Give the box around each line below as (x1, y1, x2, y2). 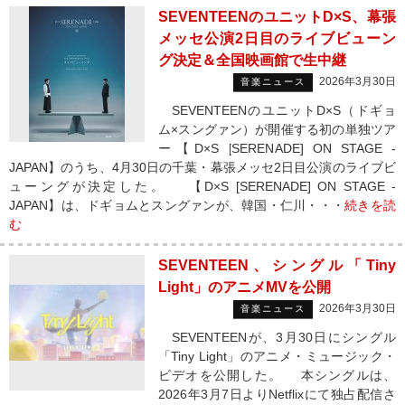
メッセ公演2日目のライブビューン (158, 31, 396, 46)
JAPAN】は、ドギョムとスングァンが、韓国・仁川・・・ (9, 198, 345, 212)
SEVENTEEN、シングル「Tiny (158, 258, 396, 273)
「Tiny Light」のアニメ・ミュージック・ (158, 349, 396, 363)
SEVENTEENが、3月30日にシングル (158, 330, 396, 344)
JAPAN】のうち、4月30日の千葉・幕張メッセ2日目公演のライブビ (9, 160, 396, 174)
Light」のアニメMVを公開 (158, 279, 331, 295)
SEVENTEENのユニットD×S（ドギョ (158, 103, 396, 118)
